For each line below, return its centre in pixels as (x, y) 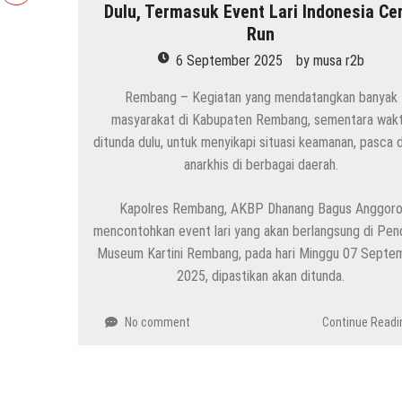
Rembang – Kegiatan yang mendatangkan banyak (261, 98)
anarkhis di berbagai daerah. (261, 165)
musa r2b (338, 61)
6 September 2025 (229, 61)
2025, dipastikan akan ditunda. (261, 276)
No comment (157, 323)
